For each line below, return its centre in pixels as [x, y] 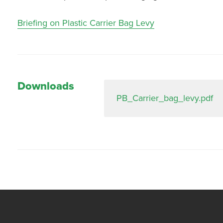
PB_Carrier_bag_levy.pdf [165, 98]
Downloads [46, 86]
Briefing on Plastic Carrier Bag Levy [86, 23]
